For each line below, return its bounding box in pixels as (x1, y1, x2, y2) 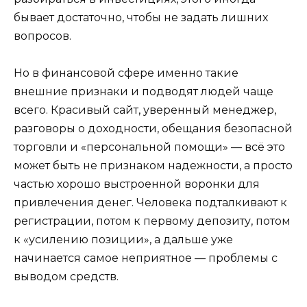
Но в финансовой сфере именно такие (14, 66, 238, 79)
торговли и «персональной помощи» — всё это (14, 140, 285, 153)
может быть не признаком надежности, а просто (14, 158, 293, 172)
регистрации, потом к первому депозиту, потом (14, 214, 291, 228)
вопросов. (14, 29, 71, 42)
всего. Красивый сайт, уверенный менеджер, (14, 103, 276, 116)
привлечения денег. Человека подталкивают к (14, 195, 287, 209)
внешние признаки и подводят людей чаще (14, 84, 273, 98)
